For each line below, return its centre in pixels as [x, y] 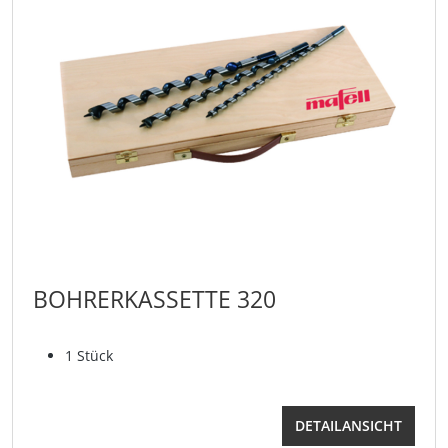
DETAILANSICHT [348, 426]
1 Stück [89, 356]
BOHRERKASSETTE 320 [154, 299]
